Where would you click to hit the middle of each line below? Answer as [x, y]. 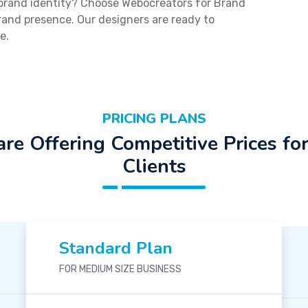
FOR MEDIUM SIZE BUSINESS [120, 269]
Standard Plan [115, 249]
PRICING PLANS [154, 119]
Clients [154, 167]
